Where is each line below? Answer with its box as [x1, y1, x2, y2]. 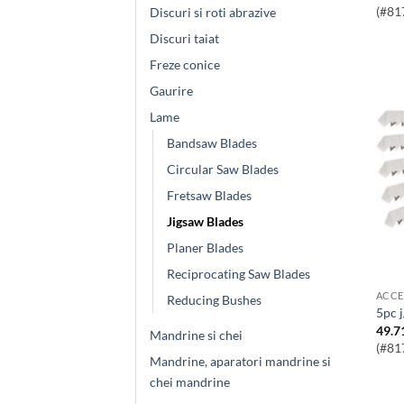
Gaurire [150, 82, 193, 98]
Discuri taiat [150, 30, 219, 46]
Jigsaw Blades [167, 213, 243, 229]
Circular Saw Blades [167, 161, 279, 177]
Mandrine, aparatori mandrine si [150, 353, 331, 369]
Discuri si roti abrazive [150, 4, 276, 20]
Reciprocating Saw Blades [167, 265, 310, 281]
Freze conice [150, 56, 220, 72]
